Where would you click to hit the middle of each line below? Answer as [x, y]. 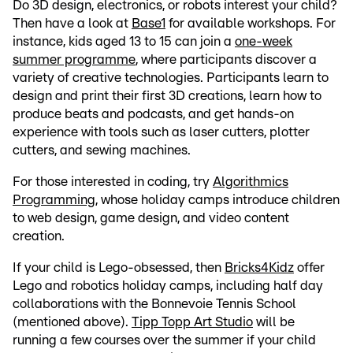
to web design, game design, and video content [151, 218]
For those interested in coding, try [113, 182]
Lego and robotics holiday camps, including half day [168, 286]
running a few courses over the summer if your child [164, 340]
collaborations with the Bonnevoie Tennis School [154, 304]
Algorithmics [251, 182]
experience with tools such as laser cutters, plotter [161, 132]
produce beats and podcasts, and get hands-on [153, 114]
